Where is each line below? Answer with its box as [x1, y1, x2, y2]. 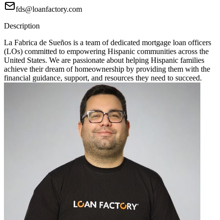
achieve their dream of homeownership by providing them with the [4, 65, 210, 74]
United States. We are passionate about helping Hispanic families [4, 56, 204, 65]
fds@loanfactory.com [16, 5, 82, 14]
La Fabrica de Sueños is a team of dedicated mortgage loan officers [4, 38, 211, 47]
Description [4, 22, 40, 30]
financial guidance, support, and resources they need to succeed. [4, 74, 202, 82]
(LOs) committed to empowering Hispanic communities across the [4, 47, 209, 56]
